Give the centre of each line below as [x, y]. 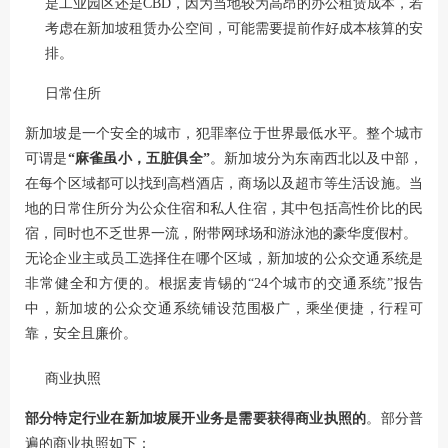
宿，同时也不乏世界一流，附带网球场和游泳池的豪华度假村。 [221, 233]
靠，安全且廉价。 [81, 333]
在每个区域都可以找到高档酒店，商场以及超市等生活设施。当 [224, 183]
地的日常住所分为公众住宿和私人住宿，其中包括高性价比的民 [224, 208]
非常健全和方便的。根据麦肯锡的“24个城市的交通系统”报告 [224, 283]
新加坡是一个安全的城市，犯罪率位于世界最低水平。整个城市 [224, 133]
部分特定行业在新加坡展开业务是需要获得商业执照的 [196, 418]
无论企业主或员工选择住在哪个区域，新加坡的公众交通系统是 [224, 258]
